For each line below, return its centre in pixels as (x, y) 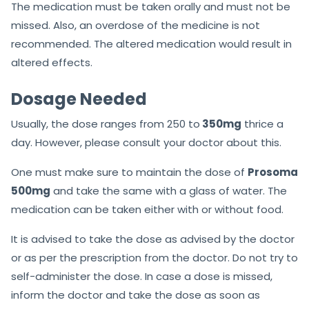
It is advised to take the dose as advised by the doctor (153, 239)
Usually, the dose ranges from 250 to (106, 124)
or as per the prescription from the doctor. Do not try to (154, 258)
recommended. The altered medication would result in (151, 44)
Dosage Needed (79, 99)
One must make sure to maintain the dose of (129, 172)
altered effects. (52, 63)
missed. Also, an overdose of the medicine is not (136, 26)
